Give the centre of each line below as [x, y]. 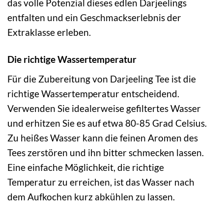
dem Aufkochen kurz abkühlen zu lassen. [91, 196]
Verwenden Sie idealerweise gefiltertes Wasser [104, 108]
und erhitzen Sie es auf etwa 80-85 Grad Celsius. [107, 123]
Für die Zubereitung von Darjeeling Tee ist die [102, 79]
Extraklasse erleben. [49, 32]
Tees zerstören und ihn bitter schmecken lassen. [106, 152]
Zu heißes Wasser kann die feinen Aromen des [103, 137]
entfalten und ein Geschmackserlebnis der [94, 18]
